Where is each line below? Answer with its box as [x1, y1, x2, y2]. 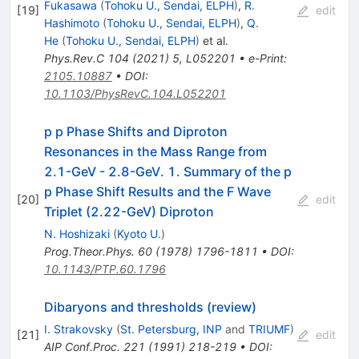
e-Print [248, 50, 284, 65]
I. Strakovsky [43, 321, 113, 336]
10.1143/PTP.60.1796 [43, 261, 166, 276]
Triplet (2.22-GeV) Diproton [43, 203, 214, 220]
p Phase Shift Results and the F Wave [43, 183, 271, 200]
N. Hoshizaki [43, 226, 110, 240]
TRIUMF [248, 321, 290, 336]
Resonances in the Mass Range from [43, 143, 267, 159]
